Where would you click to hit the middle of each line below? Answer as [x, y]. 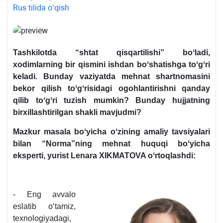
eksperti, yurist [42, 156]
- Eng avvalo [44, 195]
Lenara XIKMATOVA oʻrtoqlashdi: [133, 156]
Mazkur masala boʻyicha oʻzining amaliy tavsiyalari [111, 132]
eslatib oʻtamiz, [44, 207]
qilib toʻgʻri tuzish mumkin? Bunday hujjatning [111, 101]
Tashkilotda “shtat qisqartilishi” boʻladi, [111, 53]
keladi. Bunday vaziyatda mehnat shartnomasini [111, 77]
